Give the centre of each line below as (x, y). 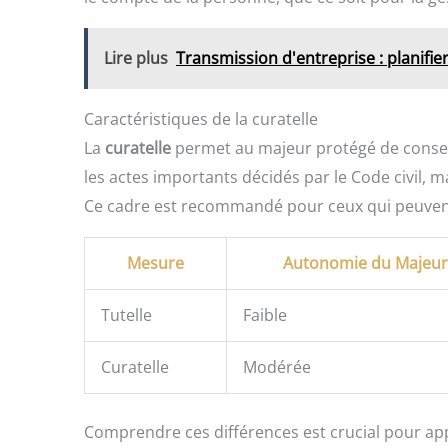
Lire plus (136, 57)
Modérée (277, 366)
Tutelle (126, 314)
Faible (265, 314)
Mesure (155, 262)
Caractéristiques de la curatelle (201, 118)
